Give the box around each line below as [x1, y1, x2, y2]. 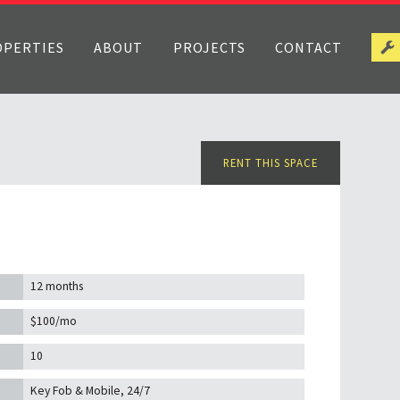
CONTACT [275, 38, 342, 56]
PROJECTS [172, 38, 246, 56]
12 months [30, 279, 84, 295]
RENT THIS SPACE [222, 155, 318, 170]
